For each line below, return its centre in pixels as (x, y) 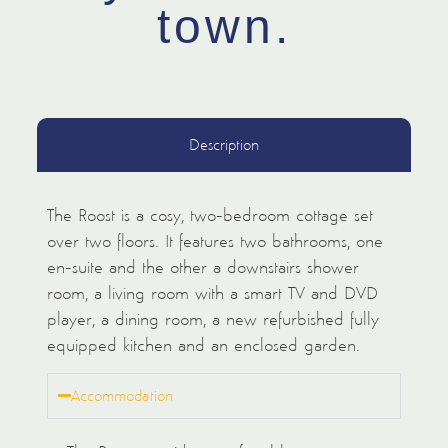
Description (224, 145)
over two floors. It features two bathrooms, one (214, 241)
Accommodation (122, 395)
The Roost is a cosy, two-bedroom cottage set (209, 215)
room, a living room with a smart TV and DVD (212, 293)
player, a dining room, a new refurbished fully (212, 319)
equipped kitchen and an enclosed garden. (203, 345)
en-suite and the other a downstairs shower (202, 267)
